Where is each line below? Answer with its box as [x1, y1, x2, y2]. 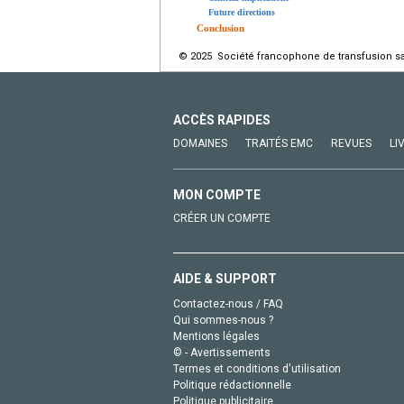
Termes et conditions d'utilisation [173, 362, 341, 375]
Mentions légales [173, 329, 260, 343]
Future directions [208, 6, 275, 17]
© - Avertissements [173, 345, 271, 359]
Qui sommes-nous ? [173, 313, 273, 326]
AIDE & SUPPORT [173, 271, 277, 286]
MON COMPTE [173, 187, 261, 202]
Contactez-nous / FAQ [173, 297, 283, 310]
